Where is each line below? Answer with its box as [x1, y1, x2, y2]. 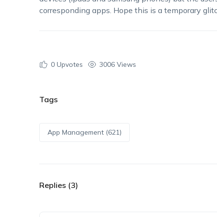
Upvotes [54, 60, 83, 69]
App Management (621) [47, 127, 122, 137]
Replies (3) [39, 180, 78, 190]
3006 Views [99, 60, 136, 69]
